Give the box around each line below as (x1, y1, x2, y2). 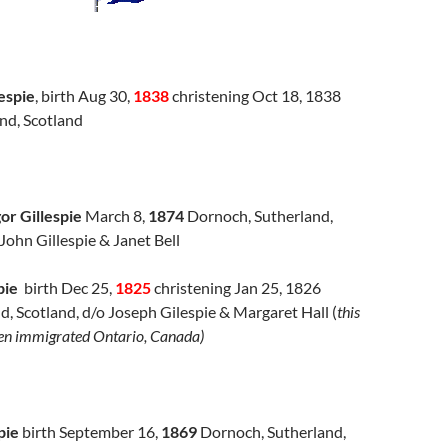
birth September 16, (19, 421, 161, 441)
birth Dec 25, (21, 277, 115, 297)
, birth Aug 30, (35, 85, 133, 105)
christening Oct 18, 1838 (172, 85, 341, 105)
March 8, (82, 205, 148, 225)
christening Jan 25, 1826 (151, 277, 324, 297)
